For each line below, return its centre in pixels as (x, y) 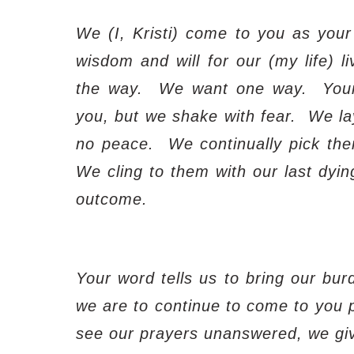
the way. (109, 88)
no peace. (115, 143)
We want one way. (233, 88)
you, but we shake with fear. (186, 116)
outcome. (112, 199)
